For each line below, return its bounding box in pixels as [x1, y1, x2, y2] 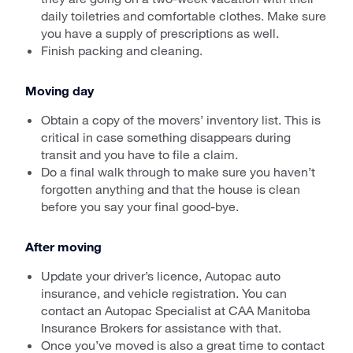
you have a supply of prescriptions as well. [41, 24, 279, 40]
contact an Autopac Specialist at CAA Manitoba [41, 302, 310, 318]
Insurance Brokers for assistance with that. [41, 319, 281, 335]
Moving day [25, 82, 94, 98]
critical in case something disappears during [41, 128, 291, 144]
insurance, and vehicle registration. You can [41, 284, 287, 300]
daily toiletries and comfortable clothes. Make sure [41, 7, 326, 23]
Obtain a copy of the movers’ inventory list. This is [41, 111, 321, 127]
